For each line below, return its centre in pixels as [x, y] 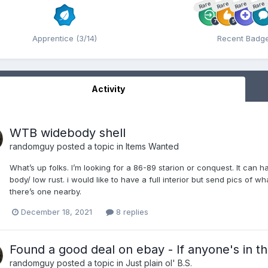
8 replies [131, 212]
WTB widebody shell [68, 133]
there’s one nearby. [45, 191]
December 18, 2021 [57, 212]
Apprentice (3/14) [65, 38]
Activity [108, 89]
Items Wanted [152, 146]
